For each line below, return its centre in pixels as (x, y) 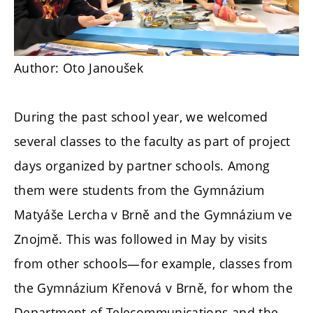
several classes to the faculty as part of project (152, 141)
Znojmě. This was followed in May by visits (141, 239)
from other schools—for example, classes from (153, 263)
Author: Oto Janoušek (79, 67)
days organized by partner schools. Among (142, 165)
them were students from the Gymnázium (139, 190)
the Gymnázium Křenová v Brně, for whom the (154, 287)
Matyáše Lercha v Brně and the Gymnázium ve (153, 214)
